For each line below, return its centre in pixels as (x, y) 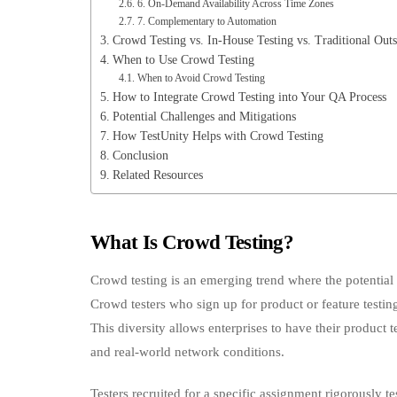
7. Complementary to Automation (206, 21)
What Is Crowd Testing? (192, 242)
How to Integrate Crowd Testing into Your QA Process (249, 97)
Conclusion (140, 156)
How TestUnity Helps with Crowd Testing (218, 136)
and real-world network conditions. (187, 351)
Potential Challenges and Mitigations (204, 117)
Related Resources (157, 175)
